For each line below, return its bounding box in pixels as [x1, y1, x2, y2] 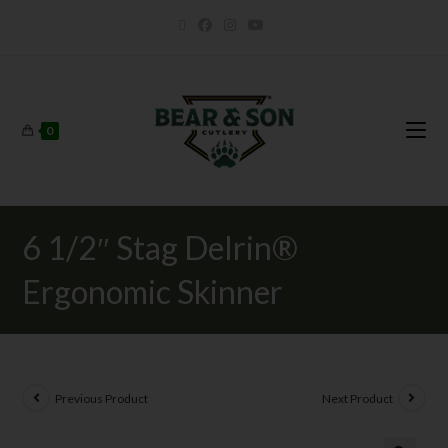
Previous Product [55, 390, 149, 406]
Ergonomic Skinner [22, 272, 284, 311]
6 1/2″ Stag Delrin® [22, 228, 299, 267]
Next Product [321, 390, 393, 406]
